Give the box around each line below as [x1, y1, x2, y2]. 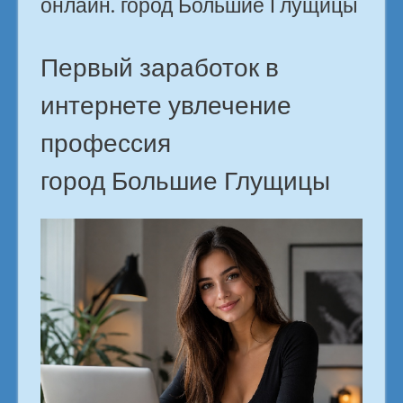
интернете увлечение [40, 87, 291, 123]
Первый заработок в [40, 49, 279, 85]
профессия [40, 125, 171, 161]
